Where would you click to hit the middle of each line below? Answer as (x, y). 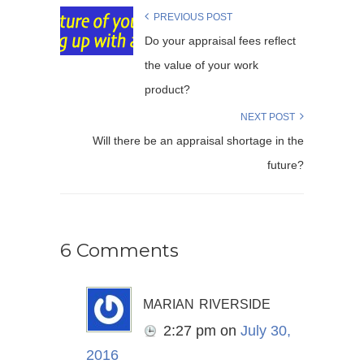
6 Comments (119, 251)
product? (167, 90)
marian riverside (207, 303)
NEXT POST (270, 117)
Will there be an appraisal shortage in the (198, 141)
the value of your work (201, 65)
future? (286, 165)
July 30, (266, 331)
